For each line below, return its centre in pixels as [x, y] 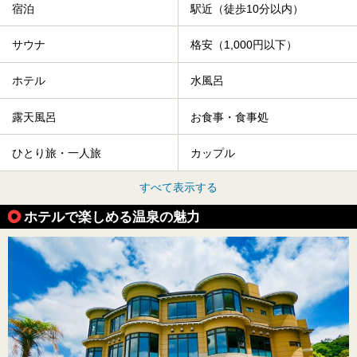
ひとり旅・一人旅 [57, 153]
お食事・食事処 [229, 117]
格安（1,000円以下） [244, 45]
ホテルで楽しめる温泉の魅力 [112, 216]
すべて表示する [178, 187]
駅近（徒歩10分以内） [247, 8]
